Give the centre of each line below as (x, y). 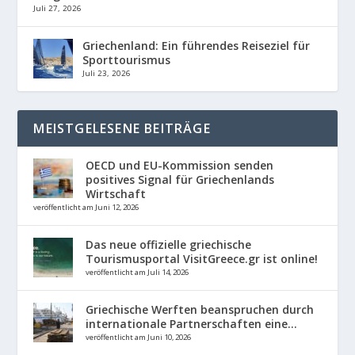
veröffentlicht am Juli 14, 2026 (137, 273)
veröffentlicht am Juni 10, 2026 (139, 338)
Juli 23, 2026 (107, 74)
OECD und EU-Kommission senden (180, 166)
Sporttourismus (127, 60)
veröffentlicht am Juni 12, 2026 (86, 208)
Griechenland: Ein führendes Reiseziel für (197, 46)
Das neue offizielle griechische (169, 245)
